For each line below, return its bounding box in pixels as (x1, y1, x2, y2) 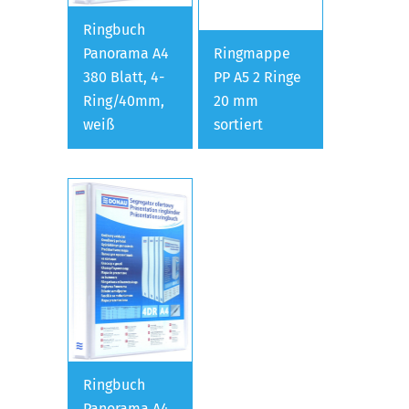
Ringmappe (214, 44, 291, 62)
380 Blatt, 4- (83, 68, 164, 86)
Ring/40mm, (83, 91, 164, 110)
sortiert (214, 115, 264, 133)
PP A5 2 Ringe (214, 68, 302, 86)
